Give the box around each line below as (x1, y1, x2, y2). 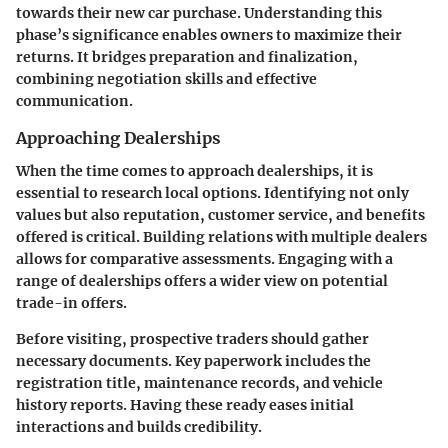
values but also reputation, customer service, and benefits (16, 205, 425, 224)
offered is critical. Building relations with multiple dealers (16, 227, 427, 246)
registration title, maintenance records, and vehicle (16, 373, 383, 392)
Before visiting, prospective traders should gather (16, 329, 369, 348)
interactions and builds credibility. (16, 417, 262, 436)
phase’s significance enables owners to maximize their (16, 26, 402, 45)
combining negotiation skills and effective (16, 70, 317, 89)
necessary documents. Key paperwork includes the (16, 351, 371, 370)
